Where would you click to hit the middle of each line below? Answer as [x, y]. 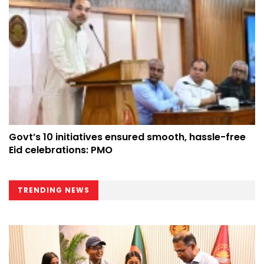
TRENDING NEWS [54, 190]
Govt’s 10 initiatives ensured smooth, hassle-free [127, 137]
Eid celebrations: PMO [61, 150]
